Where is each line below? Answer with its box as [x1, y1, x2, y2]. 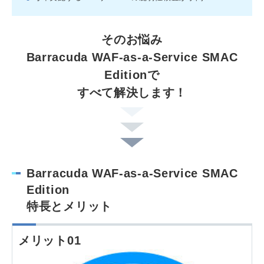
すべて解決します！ [77, 85, 187, 99]
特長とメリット [27, 199, 112, 213]
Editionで [104, 68, 160, 81]
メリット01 [18, 233, 81, 247]
